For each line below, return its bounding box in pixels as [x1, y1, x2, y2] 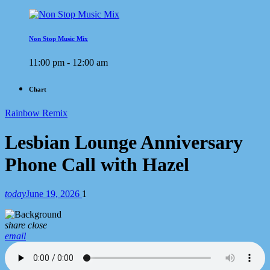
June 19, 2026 [26, 189, 82, 199]
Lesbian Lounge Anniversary [5, 131, 243, 153]
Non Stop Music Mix [29, 34, 88, 42]
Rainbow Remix [5, 107, 67, 118]
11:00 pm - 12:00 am [29, 57, 108, 67]
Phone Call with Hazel [5, 154, 189, 175]
